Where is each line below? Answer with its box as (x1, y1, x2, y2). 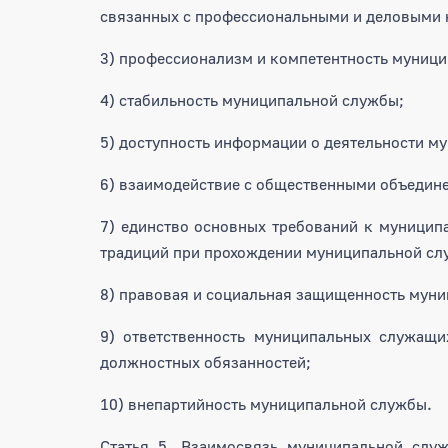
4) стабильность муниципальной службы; (100, 89, 404, 110)
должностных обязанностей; (100, 351, 311, 372)
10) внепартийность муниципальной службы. (100, 393, 432, 414)
